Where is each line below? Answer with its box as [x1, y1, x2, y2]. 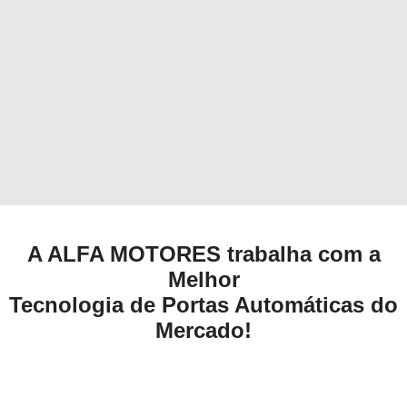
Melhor [167, 267, 240, 292]
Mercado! [155, 318, 252, 342]
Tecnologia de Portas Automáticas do [9, 293, 398, 317]
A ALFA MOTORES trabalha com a [26, 242, 381, 266]
